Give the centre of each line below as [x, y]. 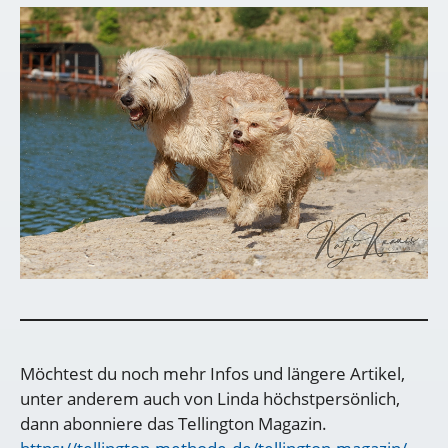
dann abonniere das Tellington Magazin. [173, 424]
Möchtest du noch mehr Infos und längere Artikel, [212, 374]
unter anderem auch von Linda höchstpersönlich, [210, 399]
